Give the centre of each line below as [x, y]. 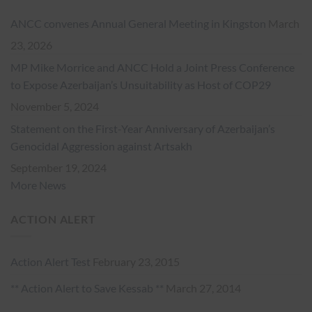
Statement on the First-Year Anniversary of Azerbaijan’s [143, 129]
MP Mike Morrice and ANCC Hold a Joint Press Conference [153, 68]
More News [38, 185]
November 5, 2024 [55, 107]
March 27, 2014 [202, 288]
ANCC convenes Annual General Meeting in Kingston [138, 24]
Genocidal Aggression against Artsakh [101, 146]
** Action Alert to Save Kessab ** [87, 288]
